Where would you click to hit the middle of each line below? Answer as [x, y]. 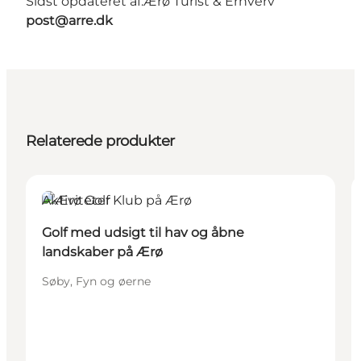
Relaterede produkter [100, 141]
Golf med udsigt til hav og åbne [143, 232]
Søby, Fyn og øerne [96, 281]
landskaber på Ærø [102, 251]
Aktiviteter [76, 200]
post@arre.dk [69, 20]
